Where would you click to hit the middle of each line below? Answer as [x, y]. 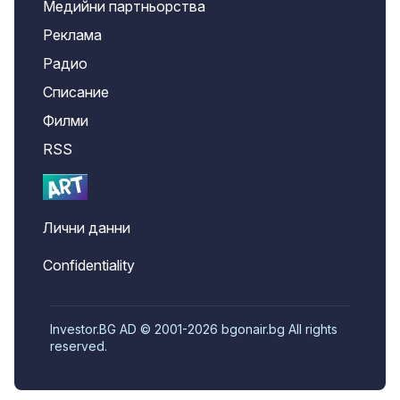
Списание [76, 92]
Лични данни [87, 228]
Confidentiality [89, 266]
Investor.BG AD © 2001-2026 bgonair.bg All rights [194, 329]
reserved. [79, 346]
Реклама [72, 35]
